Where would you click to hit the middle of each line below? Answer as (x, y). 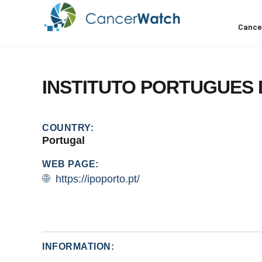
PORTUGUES (197, 87)
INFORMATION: (78, 247)
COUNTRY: (68, 128)
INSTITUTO (89, 87)
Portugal (63, 140)
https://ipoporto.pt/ (97, 179)
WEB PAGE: (70, 164)
